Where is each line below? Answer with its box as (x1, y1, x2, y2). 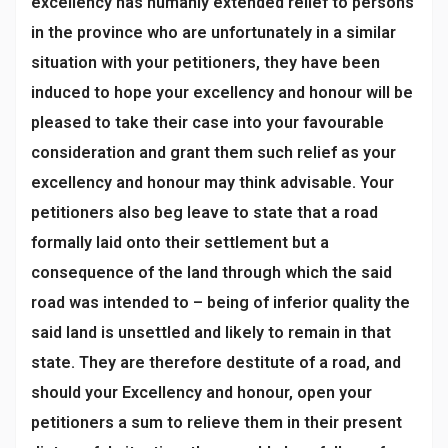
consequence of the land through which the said (31, 262, 392, 282)
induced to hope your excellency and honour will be (31, 82, 413, 102)
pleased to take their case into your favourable (31, 112, 384, 132)
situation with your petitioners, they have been (31, 52, 380, 72)
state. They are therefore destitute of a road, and (31, 352, 401, 372)
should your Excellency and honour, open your (31, 382, 372, 402)
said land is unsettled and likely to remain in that (31, 322, 391, 342)
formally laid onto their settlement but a (31, 232, 329, 252)
